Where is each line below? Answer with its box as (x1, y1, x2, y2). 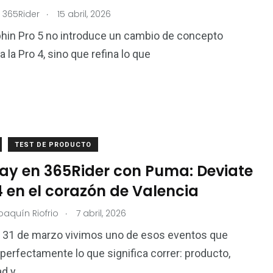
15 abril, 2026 (55, 8, 111, 20)
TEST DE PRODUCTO (15, 141, 91, 149)
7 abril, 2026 (74, 207, 126, 219)
